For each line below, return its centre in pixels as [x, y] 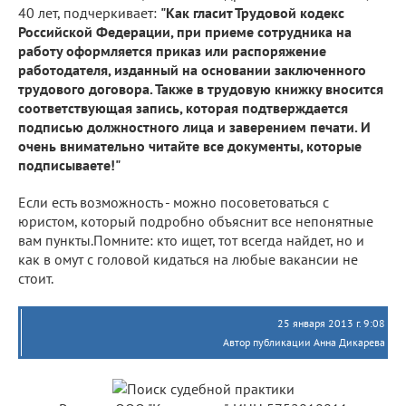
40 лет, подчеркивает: [89, 12]
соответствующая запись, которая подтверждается [183, 107]
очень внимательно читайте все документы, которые [190, 145]
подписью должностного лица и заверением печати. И [194, 126]
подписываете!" [69, 164]
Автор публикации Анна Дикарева [304, 342]
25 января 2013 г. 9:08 [331, 323]
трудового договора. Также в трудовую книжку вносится [201, 88]
